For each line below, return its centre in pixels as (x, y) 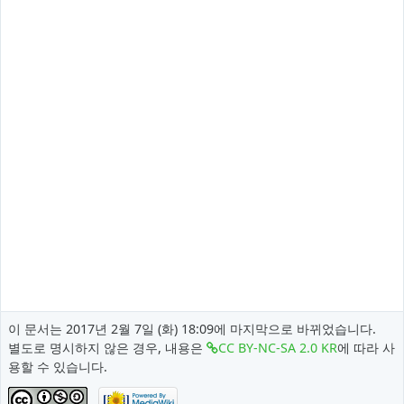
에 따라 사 (366, 347)
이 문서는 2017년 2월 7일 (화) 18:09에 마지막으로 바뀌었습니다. (192, 328)
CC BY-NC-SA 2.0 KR (277, 347)
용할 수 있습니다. (57, 366)
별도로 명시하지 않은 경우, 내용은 (107, 347)
